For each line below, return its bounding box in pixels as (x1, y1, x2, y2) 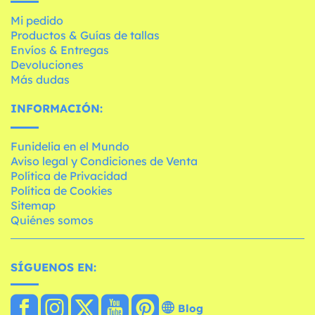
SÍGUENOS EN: (11, 259, 96, 274)
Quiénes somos (11, 212, 94, 227)
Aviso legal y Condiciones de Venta (11, 153, 198, 168)
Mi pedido (11, 13, 63, 27)
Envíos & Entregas (11, 42, 109, 57)
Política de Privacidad (11, 168, 127, 183)
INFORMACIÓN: (11, 101, 103, 115)
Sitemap (11, 198, 56, 212)
